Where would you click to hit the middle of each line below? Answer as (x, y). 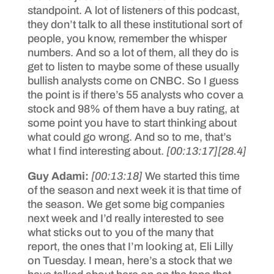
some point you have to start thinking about (132, 123)
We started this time (192, 176)
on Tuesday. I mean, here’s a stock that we (130, 260)
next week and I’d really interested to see (125, 218)
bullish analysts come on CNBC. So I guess (133, 80)
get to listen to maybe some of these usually (133, 66)
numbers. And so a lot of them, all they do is (133, 52)
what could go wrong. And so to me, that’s (129, 137)
